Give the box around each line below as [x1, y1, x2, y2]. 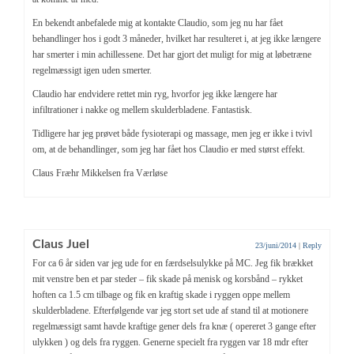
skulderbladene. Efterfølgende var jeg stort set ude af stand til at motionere [32, 304, 308, 316]
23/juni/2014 [255, 240, 296, 250]
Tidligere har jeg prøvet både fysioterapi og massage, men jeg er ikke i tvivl [32, 127, 312, 139]
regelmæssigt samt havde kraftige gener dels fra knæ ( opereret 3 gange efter [32, 320, 316, 332]
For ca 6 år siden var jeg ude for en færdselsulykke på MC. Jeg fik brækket [32, 257, 313, 269]
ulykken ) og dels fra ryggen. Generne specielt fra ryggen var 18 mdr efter [32, 336, 308, 348]
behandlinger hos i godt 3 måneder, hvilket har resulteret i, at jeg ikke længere [32, 32, 321, 44]
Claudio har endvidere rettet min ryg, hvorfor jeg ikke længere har [32, 88, 277, 100]
